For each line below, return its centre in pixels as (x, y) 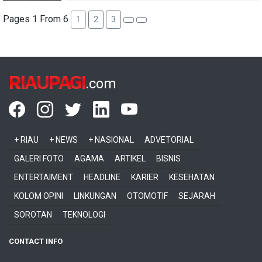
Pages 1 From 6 (37, 19)
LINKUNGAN (95, 196)
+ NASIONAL (111, 140)
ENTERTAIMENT (44, 177)
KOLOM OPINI (39, 196)
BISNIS (168, 158)
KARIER (145, 177)
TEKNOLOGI (84, 215)
